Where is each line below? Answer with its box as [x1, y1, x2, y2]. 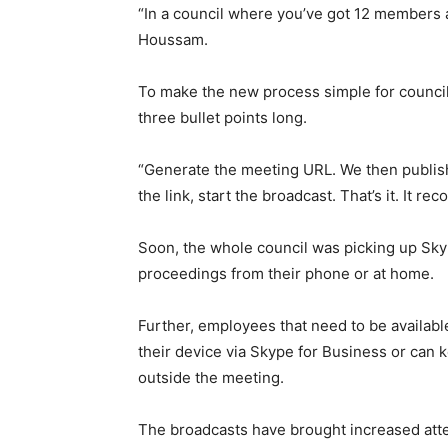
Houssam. [138, 30, 208, 49]
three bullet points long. [138, 108, 307, 127]
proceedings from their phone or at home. [138, 264, 434, 283]
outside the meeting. [138, 368, 284, 387]
